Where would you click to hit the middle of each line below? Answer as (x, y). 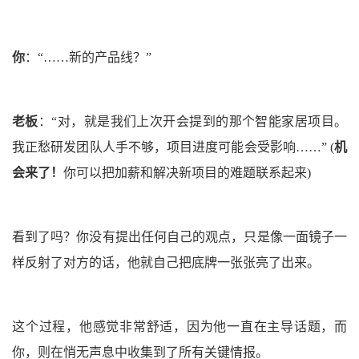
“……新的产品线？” (95, 58)
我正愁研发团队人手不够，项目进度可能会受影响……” (171, 147)
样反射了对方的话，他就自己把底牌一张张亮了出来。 (166, 263)
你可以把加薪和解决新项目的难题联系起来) (187, 173)
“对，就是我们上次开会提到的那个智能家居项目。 (200, 122)
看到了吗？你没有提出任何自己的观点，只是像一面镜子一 (179, 237)
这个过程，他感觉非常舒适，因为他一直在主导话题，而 (179, 327)
